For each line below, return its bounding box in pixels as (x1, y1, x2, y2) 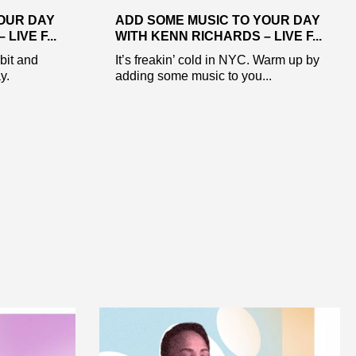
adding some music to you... (114, 68, 272, 83)
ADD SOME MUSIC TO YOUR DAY (114, 13, 320, 27)
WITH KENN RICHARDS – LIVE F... (114, 29, 322, 43)
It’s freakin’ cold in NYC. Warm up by (114, 52, 319, 67)
